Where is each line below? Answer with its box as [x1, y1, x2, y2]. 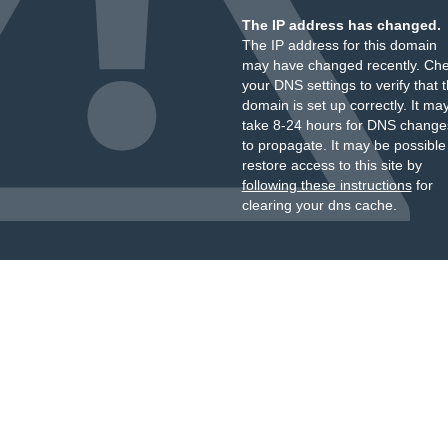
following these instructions [241, 177, 412, 193]
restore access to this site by [241, 157, 422, 173]
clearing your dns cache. [241, 197, 397, 213]
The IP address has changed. [241, 17, 441, 33]
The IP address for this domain [241, 37, 437, 53]
